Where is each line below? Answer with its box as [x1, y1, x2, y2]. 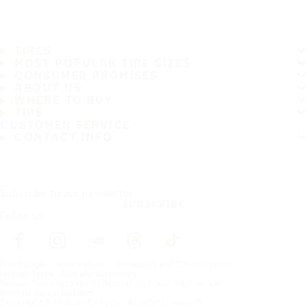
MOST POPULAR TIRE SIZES [14, 56, 192, 71]
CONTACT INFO [14, 130, 114, 145]
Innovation [58, 259, 105, 270]
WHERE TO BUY [14, 93, 114, 108]
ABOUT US [14, 81, 82, 95]
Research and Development [118, 259, 234, 270]
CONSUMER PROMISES [14, 69, 158, 83]
